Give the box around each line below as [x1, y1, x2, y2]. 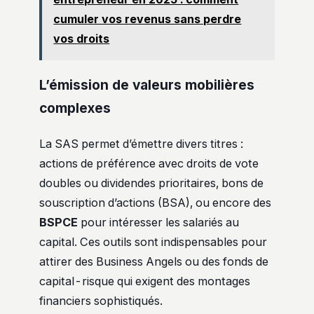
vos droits [53, 32, 110, 46]
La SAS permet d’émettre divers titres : [39, 136, 243, 151]
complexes [39, 100, 111, 116]
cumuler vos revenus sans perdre [53, 12, 242, 27]
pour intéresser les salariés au [78, 214, 239, 229]
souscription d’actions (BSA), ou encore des [39, 195, 271, 210]
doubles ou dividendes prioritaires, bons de [39, 175, 264, 190]
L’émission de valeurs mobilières [39, 76, 254, 93]
